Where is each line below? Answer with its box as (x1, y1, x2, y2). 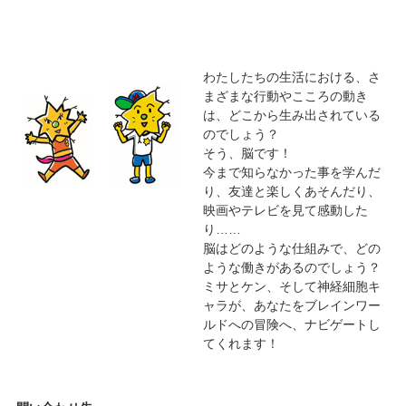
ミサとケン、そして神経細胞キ (202, 278, 381, 294)
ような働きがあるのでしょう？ (202, 259, 381, 275)
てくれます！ (202, 335, 279, 351)
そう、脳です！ (202, 145, 292, 160)
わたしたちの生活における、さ (202, 69, 381, 84)
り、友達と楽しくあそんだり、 (202, 183, 381, 198)
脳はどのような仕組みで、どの (202, 240, 381, 256)
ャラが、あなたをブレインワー (202, 297, 381, 313)
